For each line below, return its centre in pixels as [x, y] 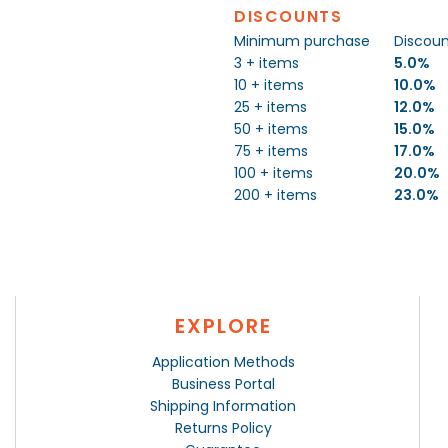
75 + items [271, 150]
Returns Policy [223, 427]
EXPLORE [223, 325]
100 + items [273, 172]
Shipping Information [223, 405]
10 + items [269, 84]
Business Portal [223, 383]
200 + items [275, 194]
